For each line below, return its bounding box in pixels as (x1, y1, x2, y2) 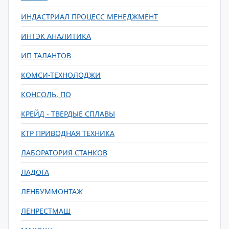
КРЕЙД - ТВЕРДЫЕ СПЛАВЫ (21, 109, 115, 119)
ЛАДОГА (21, 167, 49, 177)
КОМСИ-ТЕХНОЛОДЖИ (21, 70, 101, 80)
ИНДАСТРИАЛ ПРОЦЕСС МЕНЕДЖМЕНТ (21, 12, 158, 21)
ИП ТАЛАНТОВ (21, 51, 71, 60)
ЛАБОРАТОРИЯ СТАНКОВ (21, 148, 107, 157)
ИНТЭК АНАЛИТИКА (21, 31, 91, 41)
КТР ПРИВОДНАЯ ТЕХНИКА (21, 128, 114, 138)
